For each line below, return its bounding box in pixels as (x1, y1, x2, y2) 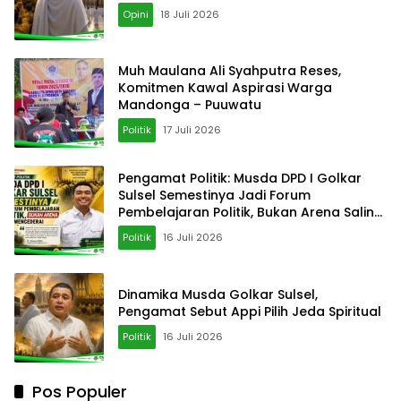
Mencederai (118, 220, 195, 239)
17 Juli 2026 (163, 123, 221, 138)
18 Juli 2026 (160, 6, 219, 21)
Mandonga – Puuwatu (118, 96, 261, 115)
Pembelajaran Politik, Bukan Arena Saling (118, 203, 383, 222)
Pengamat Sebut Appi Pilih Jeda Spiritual (118, 302, 381, 320)
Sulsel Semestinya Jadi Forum (118, 186, 311, 205)
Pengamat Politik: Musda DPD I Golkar (118, 169, 362, 188)
